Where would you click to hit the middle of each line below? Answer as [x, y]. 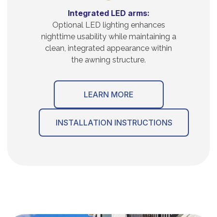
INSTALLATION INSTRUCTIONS [114, 122]
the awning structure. [108, 60]
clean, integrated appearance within [108, 48]
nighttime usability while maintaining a [108, 36]
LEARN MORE [108, 94]
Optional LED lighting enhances [108, 25]
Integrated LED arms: [108, 13]
